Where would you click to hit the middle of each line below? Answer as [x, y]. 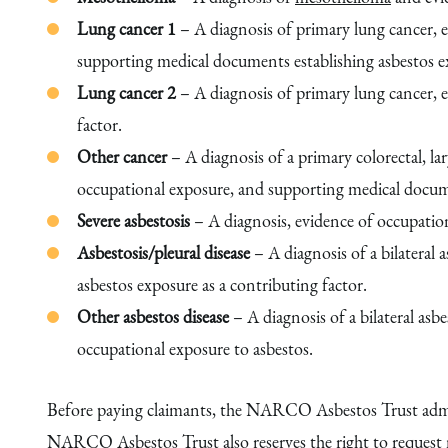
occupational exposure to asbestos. [195, 349]
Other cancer [122, 157]
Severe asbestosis [133, 221]
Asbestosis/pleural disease [163, 253]
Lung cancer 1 [126, 29]
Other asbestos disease [153, 317]
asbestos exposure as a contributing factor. [222, 285]
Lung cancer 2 [126, 93]
